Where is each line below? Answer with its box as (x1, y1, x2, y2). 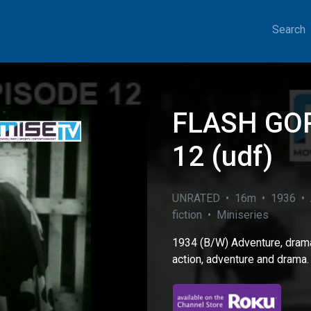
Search (272, 23, 305, 36)
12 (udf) (172, 140, 273, 173)
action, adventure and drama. (172, 253, 309, 266)
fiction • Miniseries (172, 208, 269, 221)
